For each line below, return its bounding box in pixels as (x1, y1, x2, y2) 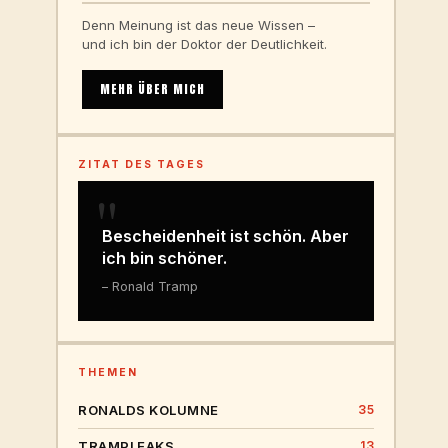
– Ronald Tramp (102, 279, 198, 294)
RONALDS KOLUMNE (78, 402, 219, 418)
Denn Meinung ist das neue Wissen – (82, 17, 315, 33)
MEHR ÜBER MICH (100, 80, 205, 98)
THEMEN (78, 366, 138, 379)
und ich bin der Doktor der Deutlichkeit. (82, 36, 327, 52)
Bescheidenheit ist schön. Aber (102, 226, 349, 246)
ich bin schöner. (102, 248, 227, 268)
